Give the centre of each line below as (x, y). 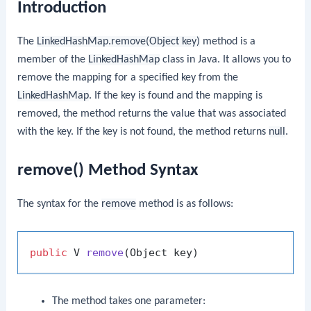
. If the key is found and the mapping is (176, 96)
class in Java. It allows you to (226, 60)
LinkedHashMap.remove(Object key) (119, 42)
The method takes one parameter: (128, 302)
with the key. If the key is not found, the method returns (143, 132)
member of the (53, 60)
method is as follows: (185, 204)
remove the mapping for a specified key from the (128, 78)
